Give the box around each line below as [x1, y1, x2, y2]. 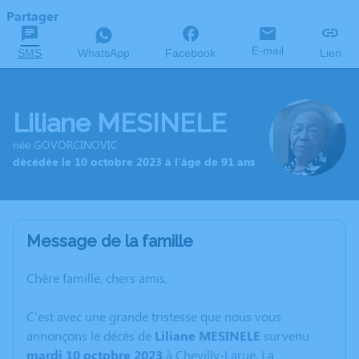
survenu [260, 327, 309, 344]
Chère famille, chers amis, [26, 269, 167, 286]
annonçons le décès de [26, 327, 155, 344]
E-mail [252, 44, 284, 57]
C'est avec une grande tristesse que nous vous [26, 308, 281, 325]
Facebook [165, 46, 216, 59]
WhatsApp [77, 46, 130, 59]
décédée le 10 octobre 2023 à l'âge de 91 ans [13, 154, 255, 169]
